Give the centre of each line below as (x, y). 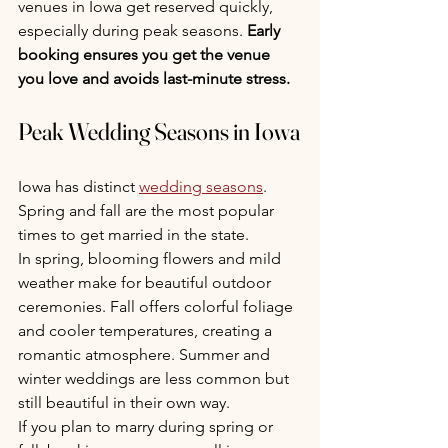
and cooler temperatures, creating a (147, 330)
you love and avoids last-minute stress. (154, 78)
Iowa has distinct (78, 186)
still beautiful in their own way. (124, 402)
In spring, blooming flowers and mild (151, 258)
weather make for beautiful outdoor (146, 282)
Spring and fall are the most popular (148, 210)
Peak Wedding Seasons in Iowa (159, 131)
